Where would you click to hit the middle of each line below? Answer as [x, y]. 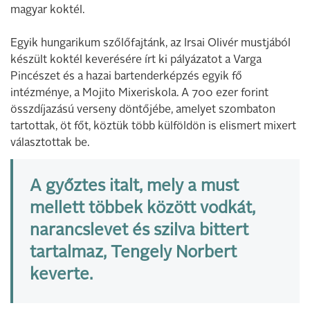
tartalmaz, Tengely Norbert [133, 253]
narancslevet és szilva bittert [139, 231]
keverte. [61, 275]
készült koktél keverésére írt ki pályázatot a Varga [136, 60]
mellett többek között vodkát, [143, 209]
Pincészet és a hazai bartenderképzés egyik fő [126, 76]
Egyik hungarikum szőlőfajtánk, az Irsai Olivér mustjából [151, 43]
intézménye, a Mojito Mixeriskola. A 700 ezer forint [139, 93]
